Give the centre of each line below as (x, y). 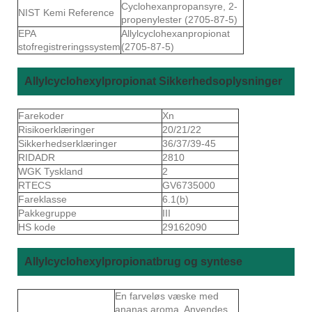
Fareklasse (44, 199)
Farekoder (42, 115)
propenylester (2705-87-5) (179, 19)
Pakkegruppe (49, 213)
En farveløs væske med (167, 296)
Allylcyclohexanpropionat (175, 33)
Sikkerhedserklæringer (69, 143)
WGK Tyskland (52, 171)
